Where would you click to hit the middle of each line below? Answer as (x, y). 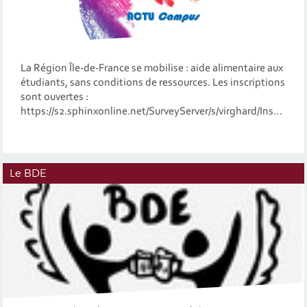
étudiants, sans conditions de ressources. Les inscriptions (152, 83)
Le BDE (28, 173)
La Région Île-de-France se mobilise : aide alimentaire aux (151, 68)
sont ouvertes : (54, 97)
